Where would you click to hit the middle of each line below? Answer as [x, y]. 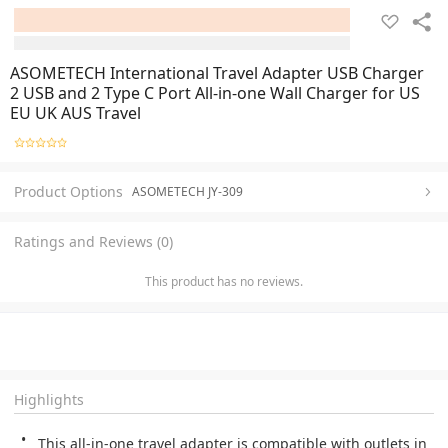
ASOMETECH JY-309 [187, 191]
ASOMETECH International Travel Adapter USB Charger [217, 73]
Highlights [49, 399]
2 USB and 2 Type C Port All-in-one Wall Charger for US [215, 93]
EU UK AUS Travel [75, 113]
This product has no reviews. [224, 281]
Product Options [68, 191]
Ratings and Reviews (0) [93, 241]
